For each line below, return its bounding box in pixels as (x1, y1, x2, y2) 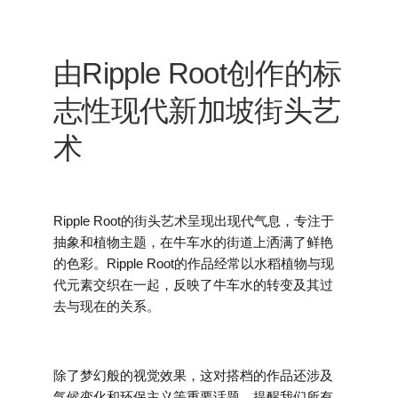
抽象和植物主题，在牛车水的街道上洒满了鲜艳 (53, 234, 333, 250)
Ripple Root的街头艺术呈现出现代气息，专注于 (53, 212, 334, 228)
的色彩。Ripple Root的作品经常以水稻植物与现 (53, 255, 334, 271)
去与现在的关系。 (53, 298, 160, 314)
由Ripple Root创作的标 (53, 56, 342, 90)
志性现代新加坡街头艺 (53, 93, 341, 127)
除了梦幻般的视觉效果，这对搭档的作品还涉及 (53, 367, 333, 383)
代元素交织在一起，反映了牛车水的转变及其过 (53, 276, 333, 292)
